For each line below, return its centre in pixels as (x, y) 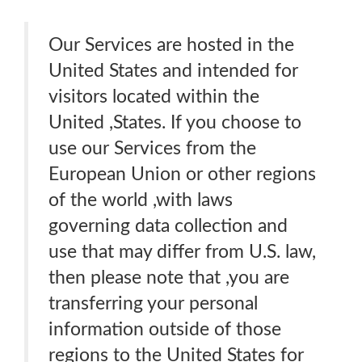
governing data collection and (168, 226)
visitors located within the (154, 97)
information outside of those (165, 329)
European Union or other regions (182, 174)
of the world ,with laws (141, 200)
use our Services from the (152, 148)
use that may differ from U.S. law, (182, 252)
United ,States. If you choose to (175, 122)
